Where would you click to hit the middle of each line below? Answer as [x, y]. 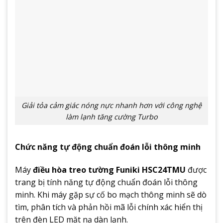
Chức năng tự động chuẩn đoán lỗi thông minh [108, 147]
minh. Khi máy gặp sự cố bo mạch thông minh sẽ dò [111, 195]
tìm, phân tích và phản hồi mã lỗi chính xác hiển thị [109, 207]
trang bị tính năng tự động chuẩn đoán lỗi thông [106, 182]
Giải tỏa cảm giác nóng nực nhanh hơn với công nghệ [111, 105]
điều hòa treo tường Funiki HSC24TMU [109, 170]
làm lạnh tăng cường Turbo [111, 116]
